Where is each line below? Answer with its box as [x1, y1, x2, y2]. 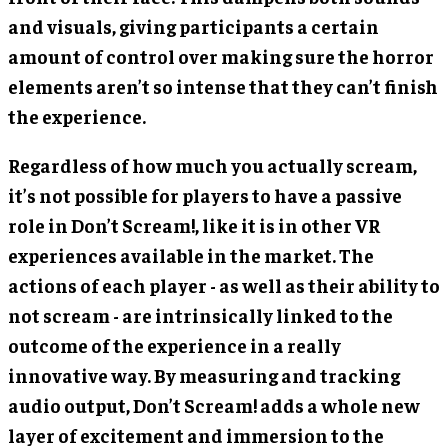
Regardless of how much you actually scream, [8, 153, 417, 178]
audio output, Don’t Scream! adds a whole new [8, 393, 420, 418]
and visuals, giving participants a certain [8, 14, 379, 39]
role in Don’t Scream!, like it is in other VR [8, 213, 380, 238]
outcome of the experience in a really [8, 333, 341, 358]
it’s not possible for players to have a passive [8, 183, 402, 208]
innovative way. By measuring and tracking [8, 363, 400, 388]
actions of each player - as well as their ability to [8, 273, 440, 298]
